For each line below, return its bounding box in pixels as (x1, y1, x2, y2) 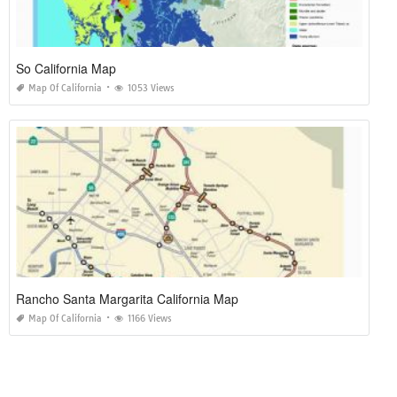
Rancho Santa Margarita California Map (16, 289, 238, 307)
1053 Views (128, 82, 175, 94)
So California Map (16, 58, 116, 77)
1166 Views (128, 312, 172, 324)
